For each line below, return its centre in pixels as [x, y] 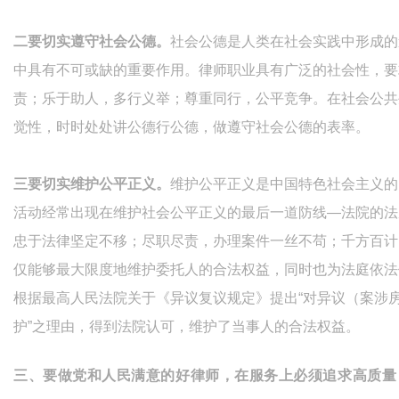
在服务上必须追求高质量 [316, 375]
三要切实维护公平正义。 [92, 184]
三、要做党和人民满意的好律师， [124, 375]
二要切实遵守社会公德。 [92, 42]
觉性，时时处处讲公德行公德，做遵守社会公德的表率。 [191, 127]
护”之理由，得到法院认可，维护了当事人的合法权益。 [187, 327]
